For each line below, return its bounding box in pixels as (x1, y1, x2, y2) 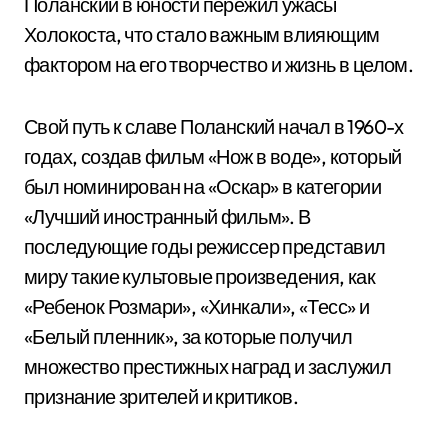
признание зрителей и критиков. (24, 384, 298, 409)
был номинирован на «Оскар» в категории (24, 174, 382, 199)
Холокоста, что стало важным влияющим (24, 22, 380, 47)
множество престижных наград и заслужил (24, 354, 392, 379)
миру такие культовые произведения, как (24, 264, 376, 289)
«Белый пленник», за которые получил (24, 324, 352, 349)
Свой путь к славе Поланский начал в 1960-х (24, 114, 404, 139)
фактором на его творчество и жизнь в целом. (24, 52, 414, 77)
